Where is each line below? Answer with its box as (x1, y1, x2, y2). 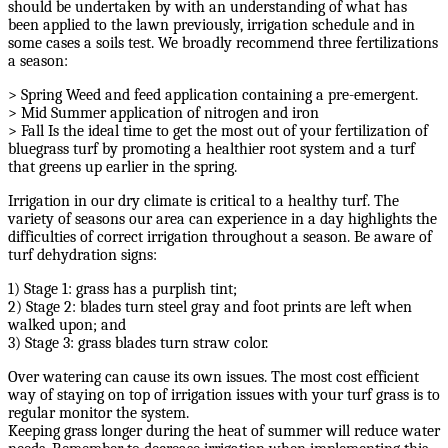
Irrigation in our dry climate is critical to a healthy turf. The (8, 192, 399, 211)
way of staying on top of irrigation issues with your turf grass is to (8, 386, 440, 405)
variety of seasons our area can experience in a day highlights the (8, 210, 437, 229)
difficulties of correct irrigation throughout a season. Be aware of (8, 228, 432, 247)
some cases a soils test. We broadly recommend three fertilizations (8, 34, 438, 53)
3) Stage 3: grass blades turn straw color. (8, 334, 268, 353)
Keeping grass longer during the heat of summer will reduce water (8, 422, 440, 441)
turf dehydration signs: (8, 246, 157, 265)
